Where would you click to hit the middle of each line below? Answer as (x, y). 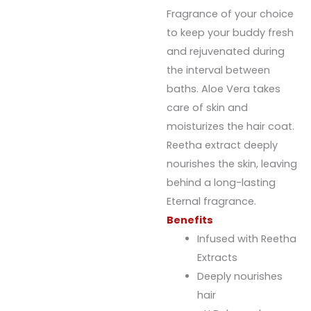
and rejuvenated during (225, 51)
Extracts (217, 257)
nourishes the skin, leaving (232, 163)
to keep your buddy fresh (230, 32)
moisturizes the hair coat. (230, 126)
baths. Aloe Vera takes (223, 89)
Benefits (190, 220)
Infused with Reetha (246, 238)
